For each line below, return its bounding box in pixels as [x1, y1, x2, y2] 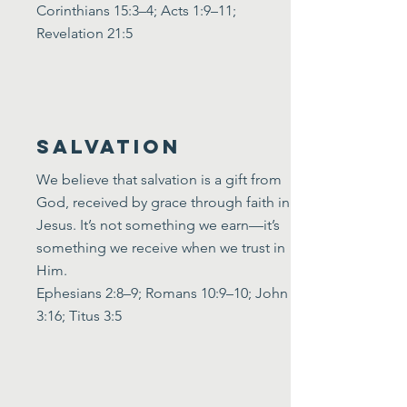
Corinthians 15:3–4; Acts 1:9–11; [36, 2, 236, 19]
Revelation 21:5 [36, 25, 133, 42]
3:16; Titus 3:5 [36, 307, 122, 324]
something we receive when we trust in [36, 239, 285, 256]
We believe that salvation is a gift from [36, 171, 282, 188]
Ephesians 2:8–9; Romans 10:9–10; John [36, 284, 288, 302]
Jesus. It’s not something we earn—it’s [36, 216, 280, 233]
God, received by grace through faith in [36, 194, 290, 211]
